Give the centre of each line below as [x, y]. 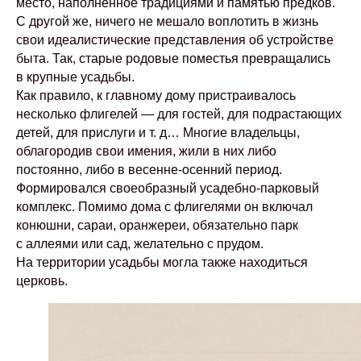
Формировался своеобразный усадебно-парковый [168, 188]
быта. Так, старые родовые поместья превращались [173, 58]
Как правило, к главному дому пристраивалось [156, 95]
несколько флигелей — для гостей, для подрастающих [179, 114]
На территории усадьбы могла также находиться [162, 262]
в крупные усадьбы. [75, 77]
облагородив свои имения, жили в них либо [146, 151]
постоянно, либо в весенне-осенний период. [149, 170]
